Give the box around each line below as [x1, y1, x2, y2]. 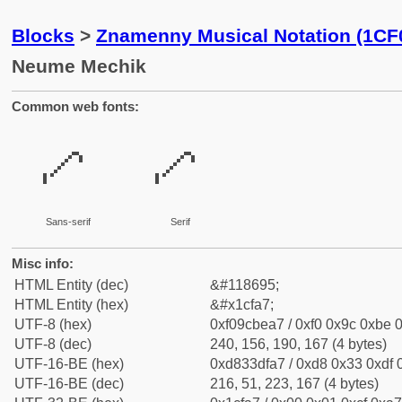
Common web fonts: [12, 99, 139, 114]
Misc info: [12, 256, 74, 271]
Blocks [12, 25, 74, 46]
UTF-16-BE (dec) [14, 376, 124, 391]
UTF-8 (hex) [14, 317, 92, 332]
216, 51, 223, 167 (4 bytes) [210, 376, 379, 391]
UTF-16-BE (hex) [14, 356, 124, 371]
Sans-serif [45, 216, 91, 227]
